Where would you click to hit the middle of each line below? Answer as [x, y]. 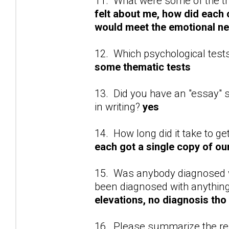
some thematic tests [143, 67]
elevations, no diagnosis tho [161, 200]
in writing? [119, 107]
